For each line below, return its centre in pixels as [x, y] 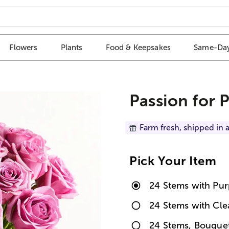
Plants [72, 48]
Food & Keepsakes [138, 48]
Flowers [24, 48]
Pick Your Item [173, 161]
